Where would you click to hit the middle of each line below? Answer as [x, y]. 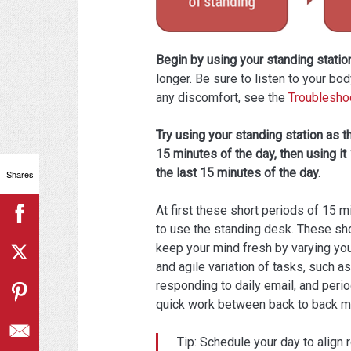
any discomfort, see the [223, 98]
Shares [20, 174]
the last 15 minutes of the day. [239, 173]
